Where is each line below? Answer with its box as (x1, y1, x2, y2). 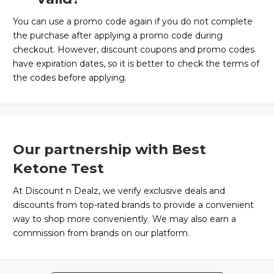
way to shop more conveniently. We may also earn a (13, 213, 236, 225)
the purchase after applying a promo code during (13, 30, 223, 42)
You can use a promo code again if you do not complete (13, 16, 253, 28)
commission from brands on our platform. (13, 228, 190, 239)
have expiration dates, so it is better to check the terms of (13, 58, 259, 70)
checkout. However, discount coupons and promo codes (13, 44, 254, 56)
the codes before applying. (13, 72, 129, 84)
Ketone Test (13, 160, 104, 177)
